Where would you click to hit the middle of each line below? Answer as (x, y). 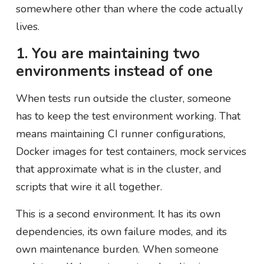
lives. (27, 26)
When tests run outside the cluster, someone (123, 98)
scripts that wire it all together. (89, 187)
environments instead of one (114, 71)
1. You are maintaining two (108, 53)
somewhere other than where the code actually (129, 9)
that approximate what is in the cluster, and (118, 169)
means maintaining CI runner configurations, (120, 133)
